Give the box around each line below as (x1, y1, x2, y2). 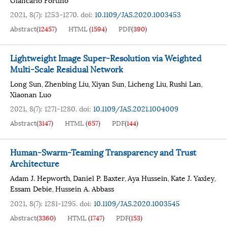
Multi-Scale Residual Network (10, 62, 123, 75)
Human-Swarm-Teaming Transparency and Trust (10, 145, 196, 158)
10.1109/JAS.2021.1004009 (93, 103, 178, 113)
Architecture (10, 157, 59, 169)
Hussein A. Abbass (55, 183, 114, 194)
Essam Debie (10, 183, 52, 194)
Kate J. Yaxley (171, 172, 214, 183)
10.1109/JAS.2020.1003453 (95, 9, 181, 19)
